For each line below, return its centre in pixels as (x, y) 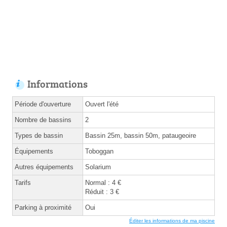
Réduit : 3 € (102, 192)
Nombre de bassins (43, 120)
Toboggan (99, 151)
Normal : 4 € (103, 182)
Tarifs (23, 182)
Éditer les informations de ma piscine (172, 220)
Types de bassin (39, 135)
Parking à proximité (43, 207)
